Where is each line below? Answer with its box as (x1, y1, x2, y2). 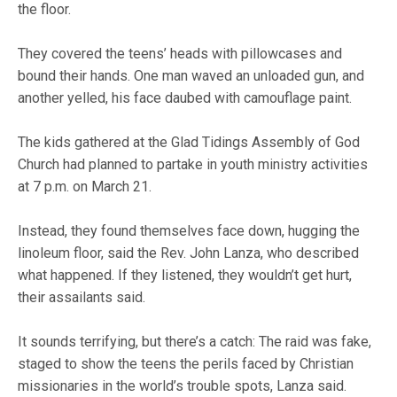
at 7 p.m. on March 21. (18, 178, 152, 195)
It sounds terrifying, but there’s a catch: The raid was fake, (18, 333, 372, 350)
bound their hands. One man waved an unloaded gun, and (18, 67, 365, 84)
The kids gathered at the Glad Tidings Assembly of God (18, 134, 361, 151)
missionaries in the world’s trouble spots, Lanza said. (18, 378, 347, 394)
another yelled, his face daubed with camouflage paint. (18, 90, 353, 106)
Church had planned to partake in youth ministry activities (18, 156, 369, 173)
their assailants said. (18, 289, 146, 306)
